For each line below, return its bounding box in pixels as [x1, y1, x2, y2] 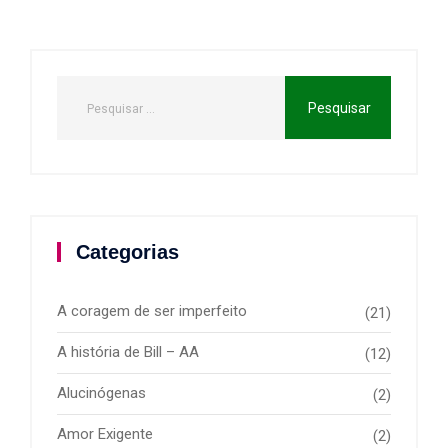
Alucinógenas [57, 383, 146, 402]
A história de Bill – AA [57, 342, 199, 361]
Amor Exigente [57, 424, 153, 443]
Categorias [76, 240, 179, 263]
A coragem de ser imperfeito [57, 301, 247, 320]
